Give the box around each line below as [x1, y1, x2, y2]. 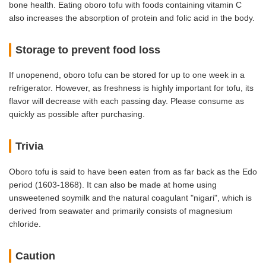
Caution [15, 249, 56, 262]
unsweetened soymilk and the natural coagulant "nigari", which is [9, 192, 252, 202]
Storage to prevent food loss [15, 43, 161, 56]
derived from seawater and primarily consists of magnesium [9, 205, 233, 216]
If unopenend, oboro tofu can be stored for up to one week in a [9, 70, 245, 80]
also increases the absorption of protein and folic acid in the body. [9, 13, 255, 23]
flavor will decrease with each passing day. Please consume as [9, 96, 244, 106]
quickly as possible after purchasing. [9, 109, 145, 119]
